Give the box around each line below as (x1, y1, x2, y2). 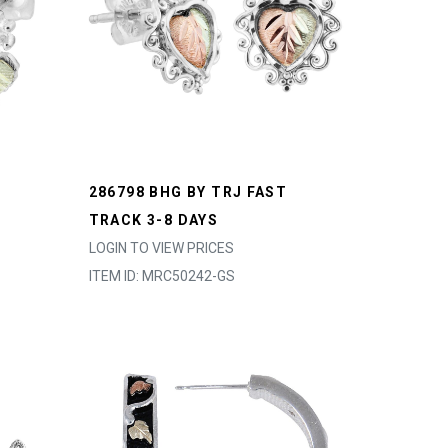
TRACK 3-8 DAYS (88, 212, 219, 228)
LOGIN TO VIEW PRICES (88, 240, 234, 256)
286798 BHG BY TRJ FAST (88, 184, 288, 200)
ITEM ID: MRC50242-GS (88, 268, 235, 284)
